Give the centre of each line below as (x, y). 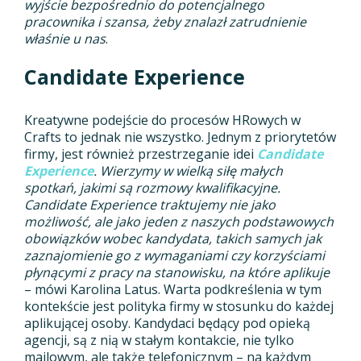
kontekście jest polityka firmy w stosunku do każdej (179, 307)
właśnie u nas (65, 39)
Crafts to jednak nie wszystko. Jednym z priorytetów (180, 137)
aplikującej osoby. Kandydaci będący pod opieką (167, 324)
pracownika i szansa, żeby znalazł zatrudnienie (165, 22)
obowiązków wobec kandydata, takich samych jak (173, 239)
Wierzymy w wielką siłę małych (191, 171)
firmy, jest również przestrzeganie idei (139, 154)
